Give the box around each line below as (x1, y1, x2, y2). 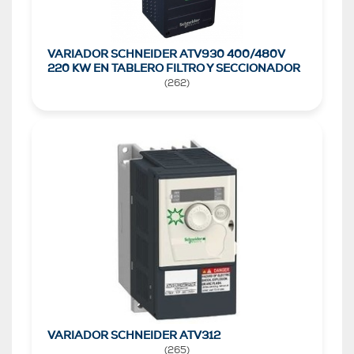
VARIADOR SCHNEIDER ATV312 (47, 328, 220, 343)
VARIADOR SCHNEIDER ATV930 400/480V (47, 47, 285, 62)
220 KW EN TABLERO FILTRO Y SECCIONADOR (47, 61, 300, 76)
